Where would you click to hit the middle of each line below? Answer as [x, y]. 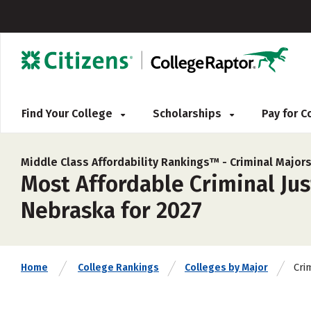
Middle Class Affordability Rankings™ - [125, 162]
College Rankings [118, 268]
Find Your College [68, 114]
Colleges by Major [226, 268]
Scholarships [188, 114]
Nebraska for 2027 [111, 210]
